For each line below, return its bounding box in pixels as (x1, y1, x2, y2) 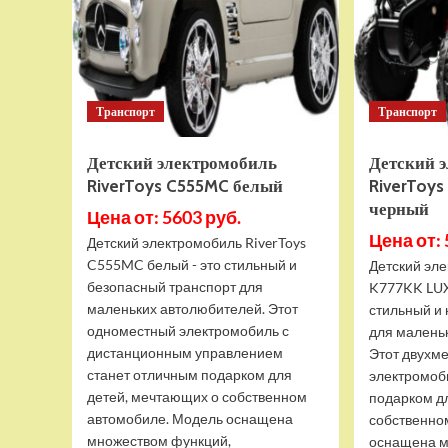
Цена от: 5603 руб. (87, 206, 241, 228)
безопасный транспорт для (87, 278, 263, 295)
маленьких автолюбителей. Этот (87, 300, 298, 317)
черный (369, 199, 430, 219)
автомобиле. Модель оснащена (87, 410, 293, 427)
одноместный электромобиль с (87, 322, 289, 339)
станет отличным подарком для (87, 366, 292, 383)
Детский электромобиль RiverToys (87, 234, 306, 251)
